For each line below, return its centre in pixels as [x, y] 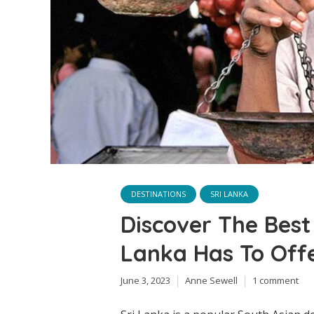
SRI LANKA [229, 194]
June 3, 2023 [145, 280]
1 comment [275, 280]
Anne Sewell [211, 280]
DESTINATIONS [158, 194]
